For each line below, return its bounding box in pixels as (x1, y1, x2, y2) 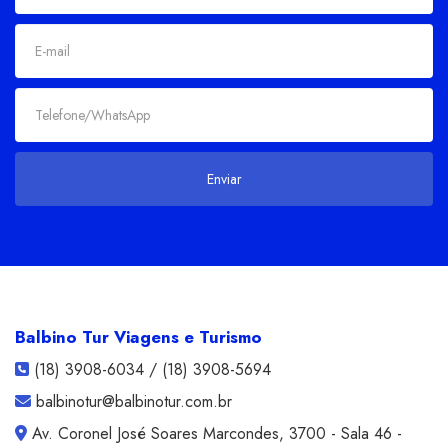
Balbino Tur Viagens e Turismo (15, 324, 262, 349)
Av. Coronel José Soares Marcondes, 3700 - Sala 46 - (32, 421, 402, 445)
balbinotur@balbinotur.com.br (36, 389, 232, 413)
